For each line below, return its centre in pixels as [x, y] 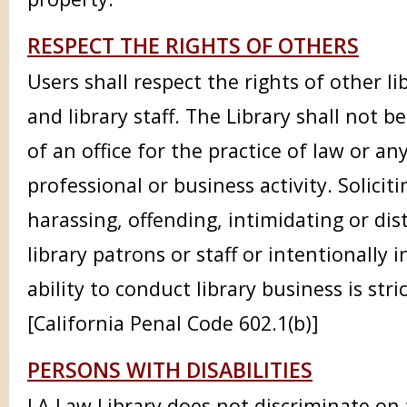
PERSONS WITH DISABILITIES [170, 370]
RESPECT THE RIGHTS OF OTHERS [193, 45]
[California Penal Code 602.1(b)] [173, 323]
